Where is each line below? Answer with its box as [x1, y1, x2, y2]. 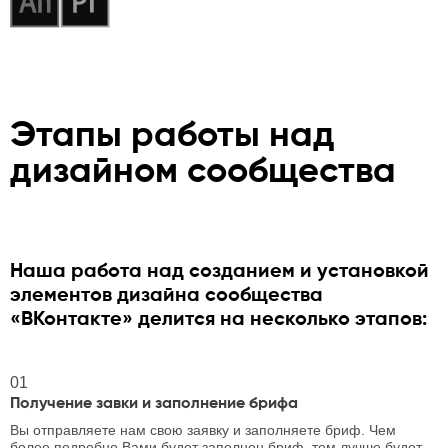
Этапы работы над [10, 117, 335, 154]
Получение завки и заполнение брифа [10, 395, 298, 412]
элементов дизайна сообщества [10, 285, 323, 306]
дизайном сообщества [10, 153, 396, 190]
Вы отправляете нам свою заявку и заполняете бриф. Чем [10, 421, 396, 438]
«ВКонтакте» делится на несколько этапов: [10, 309, 427, 330]
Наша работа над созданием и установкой [10, 261, 429, 282]
